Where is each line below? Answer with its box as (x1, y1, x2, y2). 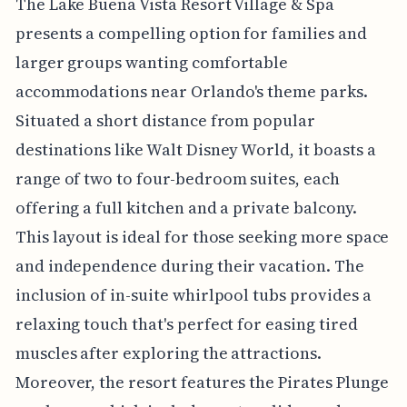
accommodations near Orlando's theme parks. (15, 79, 368, 103)
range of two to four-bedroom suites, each (15, 166, 340, 190)
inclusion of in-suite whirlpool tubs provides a (15, 283, 372, 306)
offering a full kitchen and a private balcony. (15, 195, 357, 219)
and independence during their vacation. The (15, 253, 364, 277)
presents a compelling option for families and (15, 21, 367, 45)
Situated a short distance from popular (15, 108, 315, 132)
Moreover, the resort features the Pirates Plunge (15, 370, 389, 393)
